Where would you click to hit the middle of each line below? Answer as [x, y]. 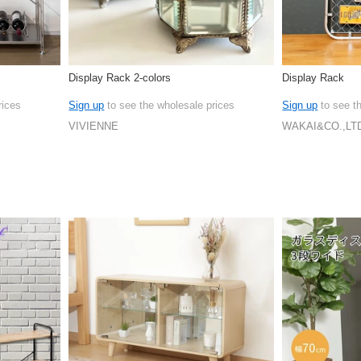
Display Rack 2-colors [120, 77]
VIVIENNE [94, 127]
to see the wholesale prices [170, 105]
